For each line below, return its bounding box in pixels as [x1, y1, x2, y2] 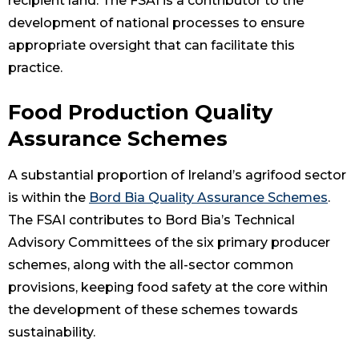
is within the [8, 190, 89, 206]
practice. [8, 60, 63, 76]
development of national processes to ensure [8, 15, 305, 31]
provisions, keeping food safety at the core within [8, 280, 328, 296]
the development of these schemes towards [8, 302, 298, 318]
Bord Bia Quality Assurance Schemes [89, 190, 328, 206]
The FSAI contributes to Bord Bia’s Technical [8, 212, 295, 228]
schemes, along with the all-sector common [8, 257, 293, 273]
